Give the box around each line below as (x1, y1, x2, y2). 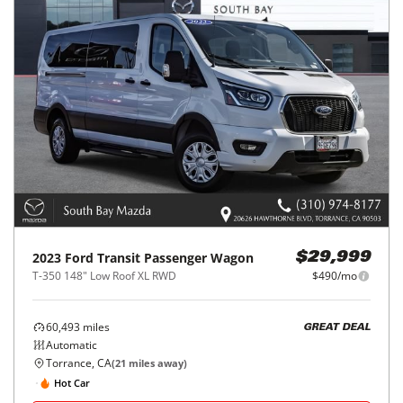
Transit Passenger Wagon (97, 249, 254, 267)
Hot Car (54, 375, 90, 390)
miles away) (126, 356, 187, 371)
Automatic (46, 337, 97, 354)
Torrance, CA (46, 355, 112, 372)
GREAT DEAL (303, 322, 371, 333)
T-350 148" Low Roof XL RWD (32, 268, 176, 284)
